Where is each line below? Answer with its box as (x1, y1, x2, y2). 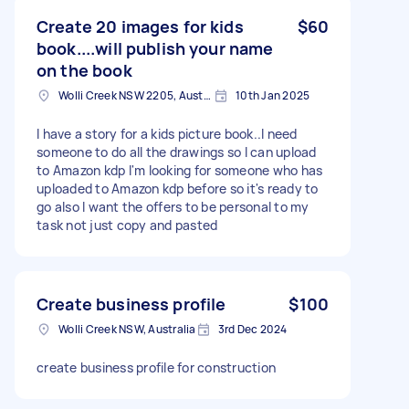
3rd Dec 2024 (217, 320, 288, 337)
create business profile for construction (37, 358, 276, 376)
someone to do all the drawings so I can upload (37, 142, 317, 161)
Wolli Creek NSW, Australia (58, 320, 196, 337)
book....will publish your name (37, 37, 274, 59)
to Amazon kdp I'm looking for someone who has (37, 161, 323, 179)
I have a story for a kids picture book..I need (37, 124, 298, 142)
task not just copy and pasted (37, 215, 218, 234)
